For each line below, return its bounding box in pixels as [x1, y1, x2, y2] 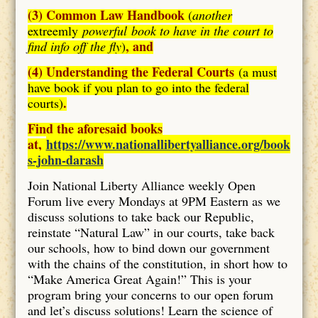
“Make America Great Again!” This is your [27, 270, 251, 287]
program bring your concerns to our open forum [27, 285, 273, 303]
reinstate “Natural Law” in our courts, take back [27, 223, 275, 241]
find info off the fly [27, 37, 121, 55]
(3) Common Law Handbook [27, 5, 188, 24]
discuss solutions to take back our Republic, [27, 207, 254, 225]
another [192, 6, 232, 23]
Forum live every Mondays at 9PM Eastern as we [27, 192, 280, 209]
